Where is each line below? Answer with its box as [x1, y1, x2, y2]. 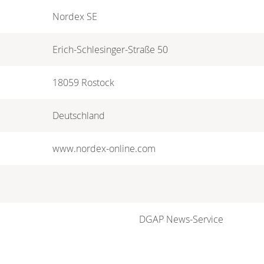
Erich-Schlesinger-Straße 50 [52, 42, 168, 56]
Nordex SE [52, 9, 97, 23]
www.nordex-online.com [52, 141, 156, 155]
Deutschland [52, 108, 105, 122]
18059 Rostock [52, 75, 114, 89]
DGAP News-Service [139, 212, 223, 226]
